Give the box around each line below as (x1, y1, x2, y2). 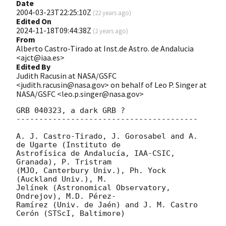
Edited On (16, 16, 51, 26)
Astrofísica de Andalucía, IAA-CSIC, (16, 148, 175, 158)
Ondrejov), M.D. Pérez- (16, 191, 116, 201)
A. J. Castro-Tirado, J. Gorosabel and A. (16, 131, 198, 141)
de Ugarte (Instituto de (16, 140, 121, 149)
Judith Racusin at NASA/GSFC (16, 70, 117, 81)
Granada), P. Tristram (16, 157, 111, 166)
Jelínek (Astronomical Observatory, (16, 183, 171, 192)
